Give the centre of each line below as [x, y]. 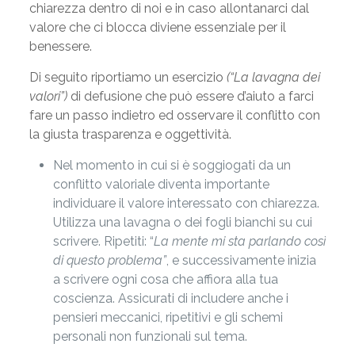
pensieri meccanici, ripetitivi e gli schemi [168, 317]
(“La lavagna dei [273, 77]
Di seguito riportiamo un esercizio [128, 77]
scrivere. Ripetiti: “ [103, 241]
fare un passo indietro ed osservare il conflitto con [174, 115]
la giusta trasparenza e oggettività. [130, 134]
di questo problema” [109, 260]
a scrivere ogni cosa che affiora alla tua [165, 279]
